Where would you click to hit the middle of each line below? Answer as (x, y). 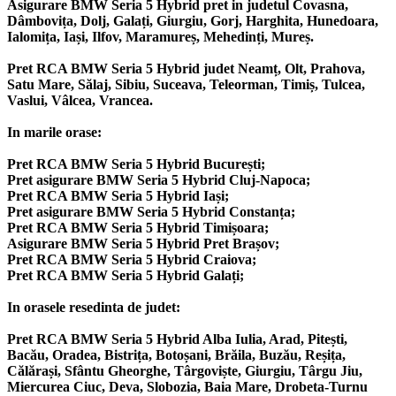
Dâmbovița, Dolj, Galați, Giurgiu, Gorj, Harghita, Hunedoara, (193, 21)
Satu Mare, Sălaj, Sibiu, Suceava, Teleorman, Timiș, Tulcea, (186, 85)
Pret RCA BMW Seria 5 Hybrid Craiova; (132, 260)
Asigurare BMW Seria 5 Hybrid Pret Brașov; (143, 244)
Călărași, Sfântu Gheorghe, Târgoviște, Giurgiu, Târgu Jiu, (185, 371)
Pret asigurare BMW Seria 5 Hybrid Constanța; (151, 212)
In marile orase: (54, 133)
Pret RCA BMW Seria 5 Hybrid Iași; (118, 196)
